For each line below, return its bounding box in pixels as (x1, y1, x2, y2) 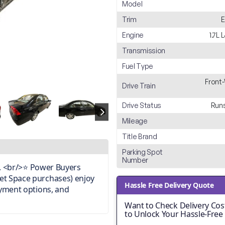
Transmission (122, 46, 166, 55)
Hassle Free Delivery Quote (125, 180, 214, 190)
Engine (122, 31, 144, 39)
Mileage (122, 117, 148, 125)
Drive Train (122, 81, 156, 90)
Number (122, 156, 149, 164)
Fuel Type (122, 62, 154, 70)
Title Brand (122, 132, 157, 141)
